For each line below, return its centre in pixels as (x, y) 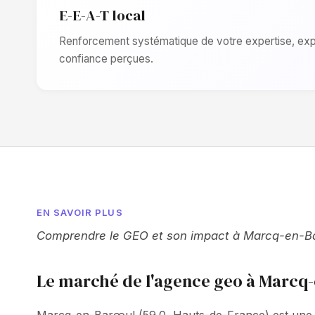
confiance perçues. (106, 59)
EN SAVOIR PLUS (80, 212)
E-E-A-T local (102, 15)
